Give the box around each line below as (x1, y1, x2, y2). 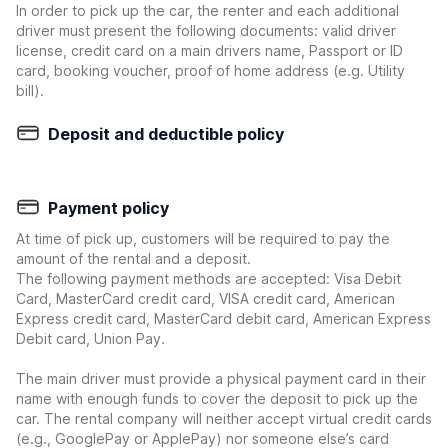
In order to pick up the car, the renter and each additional (16, 2, 399, 19)
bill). (16, 82, 44, 99)
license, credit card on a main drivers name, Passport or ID (16, 42, 403, 59)
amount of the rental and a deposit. (16, 250, 251, 267)
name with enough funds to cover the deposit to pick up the (16, 390, 418, 407)
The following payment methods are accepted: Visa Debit (16, 270, 401, 287)
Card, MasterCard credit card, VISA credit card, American (16, 290, 395, 307)
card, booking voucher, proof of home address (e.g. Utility (16, 62, 405, 79)
